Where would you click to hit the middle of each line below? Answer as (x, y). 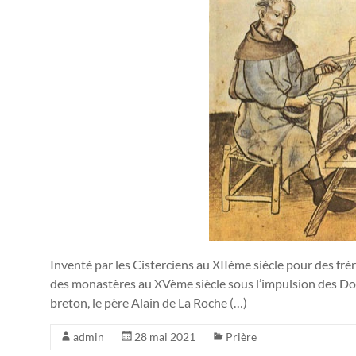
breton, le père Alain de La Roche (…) (149, 302)
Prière (241, 337)
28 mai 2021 (165, 337)
